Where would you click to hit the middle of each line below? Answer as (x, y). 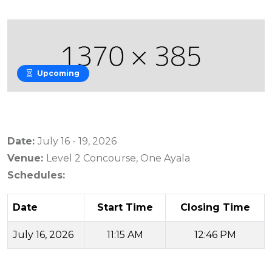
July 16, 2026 (43, 235)
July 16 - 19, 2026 (77, 141)
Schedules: (36, 175)
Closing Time (215, 208)
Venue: (27, 158)
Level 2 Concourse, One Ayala (118, 158)
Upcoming (58, 73)
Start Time (125, 208)
